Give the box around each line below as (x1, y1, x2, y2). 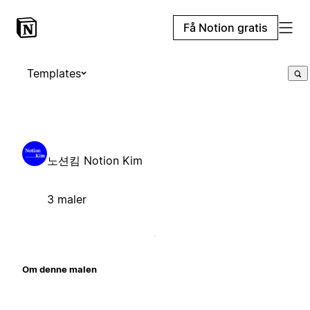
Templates (27, 66, 81, 80)
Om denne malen (22, 263, 97, 275)
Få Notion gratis (183, 21, 268, 35)
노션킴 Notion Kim (47, 153, 143, 167)
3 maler (47, 192, 86, 206)
